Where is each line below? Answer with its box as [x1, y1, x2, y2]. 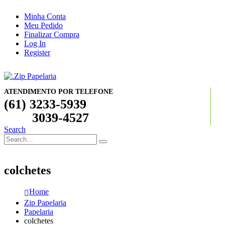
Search [4, 125, 26, 134]
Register [24, 48, 50, 57]
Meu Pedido [24, 21, 63, 30]
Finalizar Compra [24, 30, 79, 39]
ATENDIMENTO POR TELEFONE [4, 88, 113, 95]
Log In [24, 39, 46, 48]
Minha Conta [24, 12, 66, 21]
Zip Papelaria [24, 198, 66, 207]
